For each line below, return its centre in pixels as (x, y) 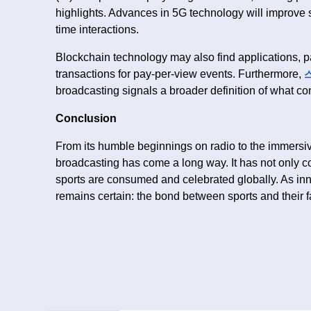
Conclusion (86, 119)
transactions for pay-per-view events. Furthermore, (180, 74)
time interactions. (97, 30)
